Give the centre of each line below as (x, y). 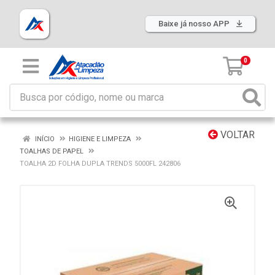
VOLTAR (236, 135)
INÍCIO (44, 139)
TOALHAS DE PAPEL (52, 151)
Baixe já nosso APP (195, 24)
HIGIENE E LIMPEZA (100, 139)
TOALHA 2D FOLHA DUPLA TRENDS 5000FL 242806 (100, 164)
